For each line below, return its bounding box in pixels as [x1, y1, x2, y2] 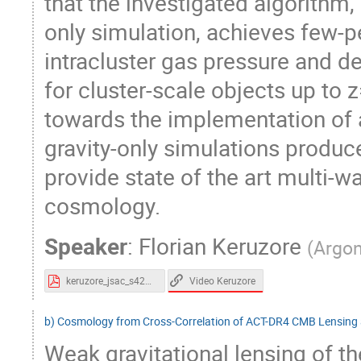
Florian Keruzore [139, 230, 301, 262]
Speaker [44, 230, 127, 262]
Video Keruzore [189, 274, 255, 287]
